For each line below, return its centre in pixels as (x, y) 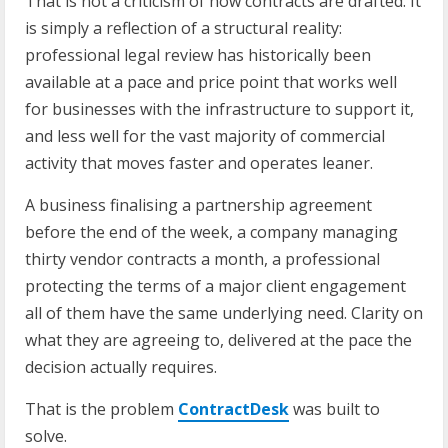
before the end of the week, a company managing (211, 231)
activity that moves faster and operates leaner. (199, 162)
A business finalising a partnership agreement (198, 204)
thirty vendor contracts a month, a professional (202, 258)
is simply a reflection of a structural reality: (183, 27)
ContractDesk (233, 408)
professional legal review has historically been (198, 54)
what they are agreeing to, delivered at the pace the (218, 339)
